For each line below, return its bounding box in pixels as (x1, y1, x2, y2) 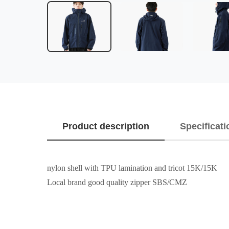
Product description (62, 121, 149, 131)
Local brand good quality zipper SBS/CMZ (47, 178, 187, 187)
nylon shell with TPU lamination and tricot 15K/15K (47, 164, 217, 172)
